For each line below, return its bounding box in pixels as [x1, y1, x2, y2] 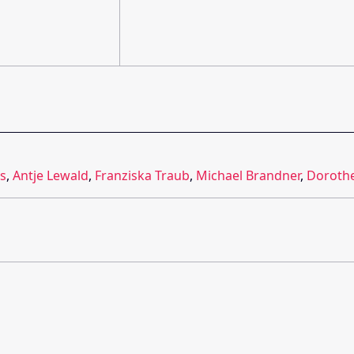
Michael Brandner [196, 166, 300, 184]
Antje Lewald [13, 166, 88, 184]
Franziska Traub [95, 166, 190, 184]
